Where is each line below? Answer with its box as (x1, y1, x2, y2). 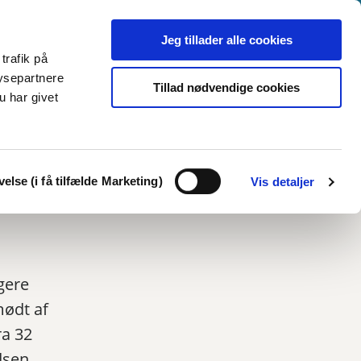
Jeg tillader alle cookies (160, 33, 293, 47)
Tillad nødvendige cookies (153, 80, 300, 94)
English (26, 91, 67, 108)
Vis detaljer (251, 174, 315, 189)
